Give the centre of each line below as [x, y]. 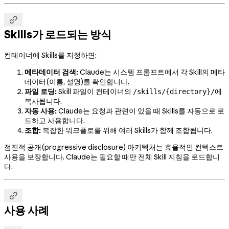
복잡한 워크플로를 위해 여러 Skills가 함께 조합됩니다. [127, 131]
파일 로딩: [41, 92]
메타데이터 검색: [51, 72]
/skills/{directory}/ [174, 92]
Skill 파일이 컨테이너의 [95, 92]
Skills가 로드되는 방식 [58, 34]
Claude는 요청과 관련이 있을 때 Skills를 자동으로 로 [141, 111]
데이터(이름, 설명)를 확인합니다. [77, 82]
